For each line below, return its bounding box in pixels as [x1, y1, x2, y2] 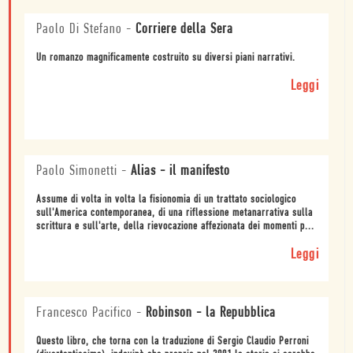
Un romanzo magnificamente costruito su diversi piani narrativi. [36, 51, 295, 64]
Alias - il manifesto [131, 163, 230, 179]
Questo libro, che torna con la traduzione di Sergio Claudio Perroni [36, 335, 309, 347]
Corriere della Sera [136, 21, 233, 37]
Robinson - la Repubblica [146, 305, 276, 321]
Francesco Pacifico [36, 305, 132, 321]
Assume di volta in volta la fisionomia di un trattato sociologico [36, 193, 296, 206]
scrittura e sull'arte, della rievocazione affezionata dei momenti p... [36, 220, 314, 232]
